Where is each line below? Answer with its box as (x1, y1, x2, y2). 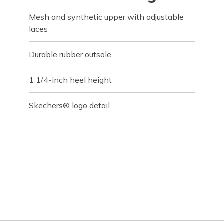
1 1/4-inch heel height (29, 75, 112, 85)
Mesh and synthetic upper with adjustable (29, 12, 184, 22)
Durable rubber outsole (29, 49, 112, 59)
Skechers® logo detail (29, 100, 110, 110)
